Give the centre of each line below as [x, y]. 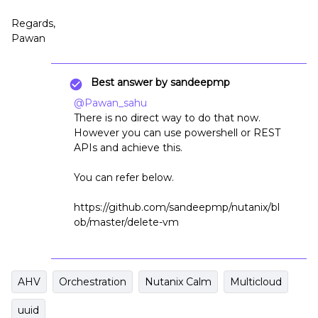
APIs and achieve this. [128, 148]
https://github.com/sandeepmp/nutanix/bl [177, 207]
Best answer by [129, 82]
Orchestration [93, 282]
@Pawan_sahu [110, 103]
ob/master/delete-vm [126, 222]
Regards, [33, 23]
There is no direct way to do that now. [167, 118]
